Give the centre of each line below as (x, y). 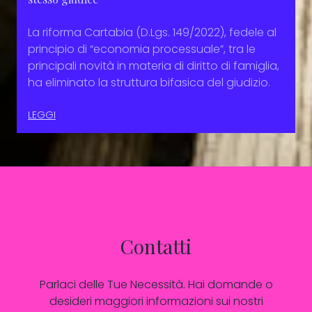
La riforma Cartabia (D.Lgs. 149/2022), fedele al (152, 32)
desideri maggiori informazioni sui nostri (156, 301)
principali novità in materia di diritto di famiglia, (154, 65)
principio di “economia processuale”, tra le (142, 49)
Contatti (156, 246)
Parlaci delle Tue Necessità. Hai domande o (156, 284)
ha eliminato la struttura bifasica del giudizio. (149, 82)
